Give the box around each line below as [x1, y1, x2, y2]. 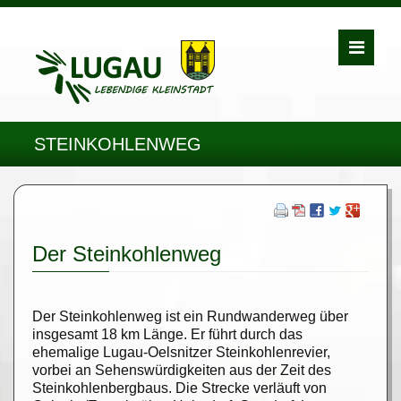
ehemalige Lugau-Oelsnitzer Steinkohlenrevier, [32, 345, 330, 360]
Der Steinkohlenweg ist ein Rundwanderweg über [32, 309, 348, 324]
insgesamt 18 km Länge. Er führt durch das [32, 327, 303, 342]
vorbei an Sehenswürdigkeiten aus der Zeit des [32, 363, 331, 378]
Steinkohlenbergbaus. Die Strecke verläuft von [32, 380, 327, 396]
